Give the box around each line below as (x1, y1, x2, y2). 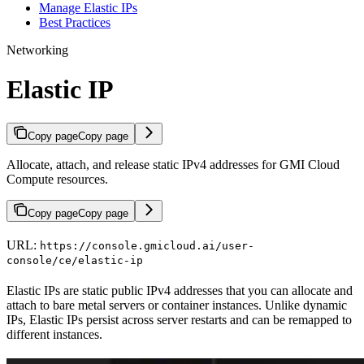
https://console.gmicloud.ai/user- (40, 239, 254, 252)
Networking (6, 42, 68, 57)
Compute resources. (6, 171, 108, 186)
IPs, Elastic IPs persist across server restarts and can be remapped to (6, 312, 352, 327)
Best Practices (39, 15, 110, 29)
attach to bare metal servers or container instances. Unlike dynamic (6, 297, 347, 312)
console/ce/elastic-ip (6, 253, 143, 266)
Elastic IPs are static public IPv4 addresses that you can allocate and (6, 283, 353, 297)
